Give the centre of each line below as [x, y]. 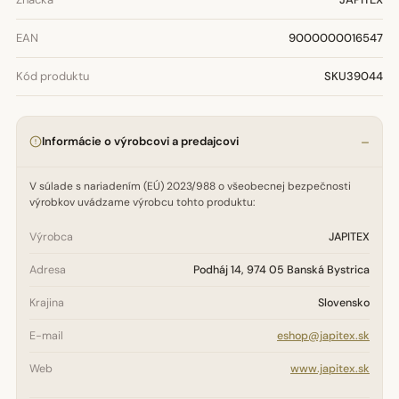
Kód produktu [53, 76]
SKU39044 [354, 76]
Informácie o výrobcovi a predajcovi [140, 141]
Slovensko [344, 303]
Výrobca [51, 237]
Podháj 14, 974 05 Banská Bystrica [281, 270]
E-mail [46, 336]
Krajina [47, 303]
